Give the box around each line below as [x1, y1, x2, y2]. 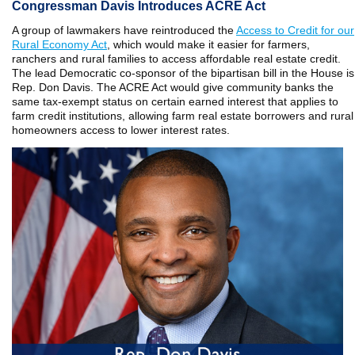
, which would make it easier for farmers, [107, 38, 310, 51]
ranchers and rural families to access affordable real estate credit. [12, 52, 341, 65]
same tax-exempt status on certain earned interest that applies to [12, 95, 338, 108]
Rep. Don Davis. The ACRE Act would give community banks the [12, 81, 334, 94]
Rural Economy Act [12, 38, 107, 51]
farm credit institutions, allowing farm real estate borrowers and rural [12, 109, 353, 122]
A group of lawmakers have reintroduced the [12, 24, 236, 36]
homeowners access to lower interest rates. [12, 124, 233, 136]
